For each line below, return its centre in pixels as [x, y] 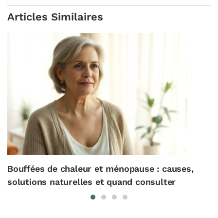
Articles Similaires [55, 17]
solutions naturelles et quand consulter [92, 182]
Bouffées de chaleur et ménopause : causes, [100, 168]
